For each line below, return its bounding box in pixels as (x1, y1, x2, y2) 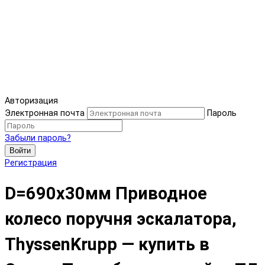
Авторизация (5, 96, 58, 106)
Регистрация (5, 158, 57, 169)
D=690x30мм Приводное (5, 183, 207, 203)
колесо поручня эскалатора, (5, 208, 237, 229)
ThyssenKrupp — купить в (5, 234, 209, 254)
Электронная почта (5, 108, 85, 119)
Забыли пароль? (5, 133, 71, 144)
